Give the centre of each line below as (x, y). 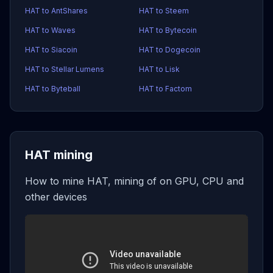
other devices (56, 197)
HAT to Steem (164, 11)
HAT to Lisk (159, 69)
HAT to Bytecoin (168, 30)
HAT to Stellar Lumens (65, 69)
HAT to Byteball (53, 89)
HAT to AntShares (56, 11)
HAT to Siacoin (51, 50)
